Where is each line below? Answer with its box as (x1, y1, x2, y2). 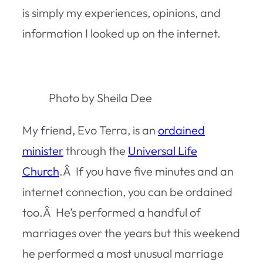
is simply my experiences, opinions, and (22, 5, 221, 20)
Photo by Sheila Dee (49, 90, 152, 105)
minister (22, 143, 63, 158)
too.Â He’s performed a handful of (22, 204, 201, 220)
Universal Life (128, 143, 197, 158)
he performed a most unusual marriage (22, 245, 224, 261)
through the (63, 143, 128, 158)
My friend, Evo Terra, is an (22, 122, 158, 137)
